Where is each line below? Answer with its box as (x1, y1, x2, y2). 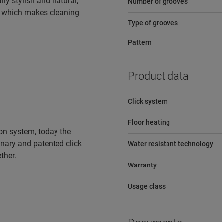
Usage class (127, 182, 166, 190)
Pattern (127, 38, 152, 46)
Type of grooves (127, 19, 178, 27)
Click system (127, 97, 167, 105)
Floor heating (127, 118, 170, 126)
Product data (127, 70, 189, 82)
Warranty (127, 161, 157, 169)
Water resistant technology (127, 140, 213, 148)
